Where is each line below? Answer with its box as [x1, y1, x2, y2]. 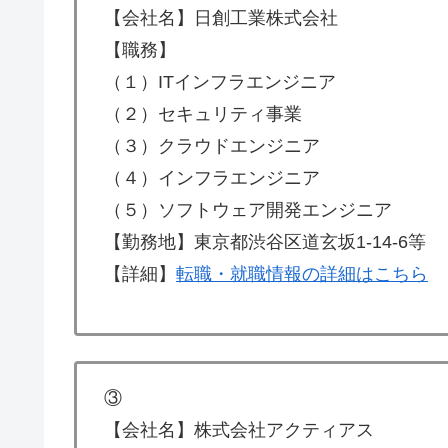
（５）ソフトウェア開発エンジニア [104, 199, 392, 220]
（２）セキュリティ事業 [104, 103, 302, 124]
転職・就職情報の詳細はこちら [176, 263, 428, 284]
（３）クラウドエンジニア [104, 135, 320, 156]
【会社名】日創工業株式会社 [104, 7, 338, 28]
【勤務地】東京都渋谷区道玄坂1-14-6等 [104, 231, 426, 252]
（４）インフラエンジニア [104, 167, 320, 188]
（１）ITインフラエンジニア [104, 71, 336, 92]
